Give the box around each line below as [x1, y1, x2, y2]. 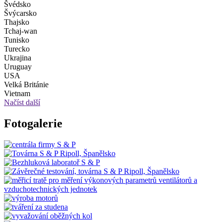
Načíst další [4, 98, 40, 107]
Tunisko [4, 36, 29, 45]
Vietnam [4, 89, 30, 98]
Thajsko [4, 18, 29, 27]
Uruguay [4, 62, 32, 71]
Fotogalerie [4, 117, 62, 130]
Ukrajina [4, 54, 31, 62]
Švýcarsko [4, 9, 37, 18]
